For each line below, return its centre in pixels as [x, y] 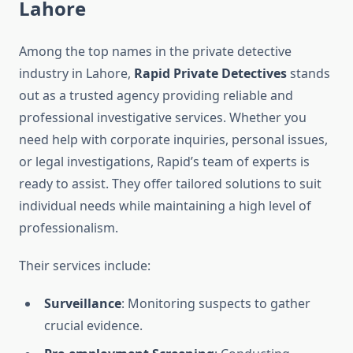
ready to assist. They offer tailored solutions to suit [170, 184]
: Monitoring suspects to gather [216, 304]
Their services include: [85, 266]
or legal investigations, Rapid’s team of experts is [164, 162]
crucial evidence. [93, 326]
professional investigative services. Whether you [163, 118]
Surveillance [83, 304]
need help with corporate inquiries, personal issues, [173, 140]
